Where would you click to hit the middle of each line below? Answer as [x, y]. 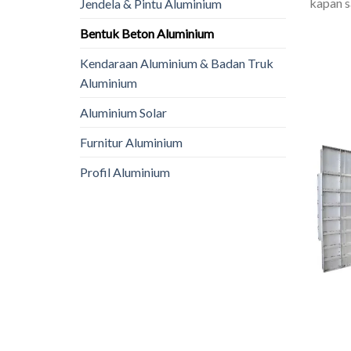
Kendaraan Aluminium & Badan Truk [177, 63]
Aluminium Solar [123, 113]
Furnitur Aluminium [131, 143]
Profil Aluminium [125, 172]
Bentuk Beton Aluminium [147, 34]
